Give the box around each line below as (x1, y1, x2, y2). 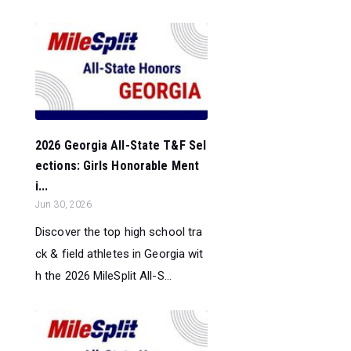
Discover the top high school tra (35, 225, 203, 240)
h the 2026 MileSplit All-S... (35, 269, 172, 284)
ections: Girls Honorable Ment (35, 158, 199, 174)
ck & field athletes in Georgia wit (35, 247, 204, 262)
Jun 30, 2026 (35, 199, 92, 211)
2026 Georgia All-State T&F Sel (35, 138, 207, 154)
